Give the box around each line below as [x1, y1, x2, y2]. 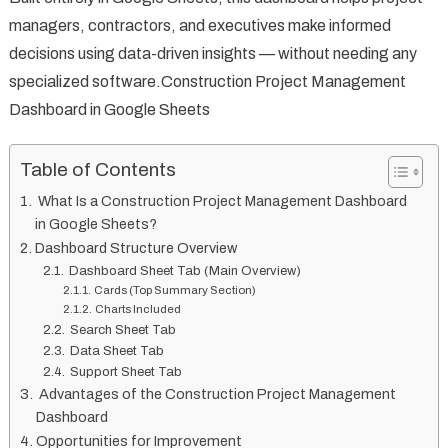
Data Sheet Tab [67, 343, 165, 358]
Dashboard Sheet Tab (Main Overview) [66, 263, 302, 278]
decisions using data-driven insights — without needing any [8, 44, 417, 62]
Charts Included [94, 302, 181, 315]
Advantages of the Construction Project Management [35, 385, 396, 402]
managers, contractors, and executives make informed [8, 16, 391, 34]
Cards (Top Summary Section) [93, 283, 256, 296]
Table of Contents [19, 159, 176, 181]
